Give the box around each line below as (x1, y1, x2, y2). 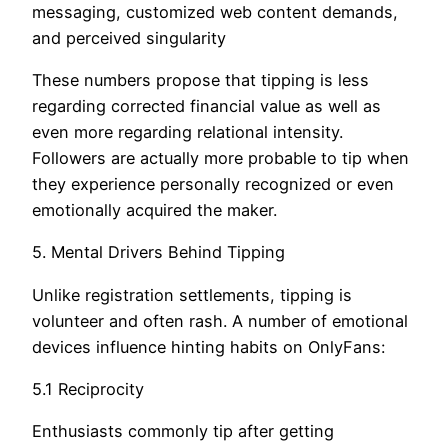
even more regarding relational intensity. (32, 122, 343, 143)
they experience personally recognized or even (32, 174, 394, 195)
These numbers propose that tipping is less (32, 70, 369, 91)
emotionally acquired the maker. (32, 200, 277, 221)
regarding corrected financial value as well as (32, 96, 381, 117)
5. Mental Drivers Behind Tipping (32, 242, 285, 263)
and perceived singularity (32, 27, 226, 48)
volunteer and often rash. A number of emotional (32, 310, 408, 331)
